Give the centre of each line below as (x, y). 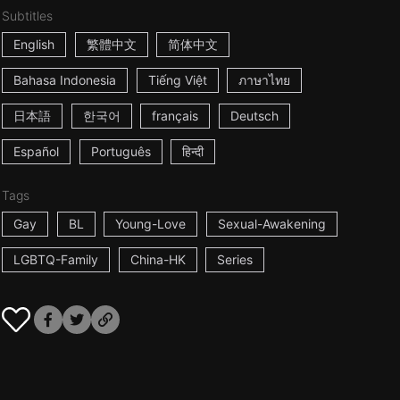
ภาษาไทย (265, 80)
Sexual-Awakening (272, 224)
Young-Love (151, 224)
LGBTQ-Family (55, 259)
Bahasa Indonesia (64, 80)
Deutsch (255, 116)
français (175, 116)
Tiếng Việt (177, 80)
